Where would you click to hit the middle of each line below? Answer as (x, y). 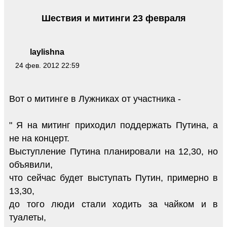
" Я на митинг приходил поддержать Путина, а (113, 125)
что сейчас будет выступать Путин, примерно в (113, 178)
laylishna (47, 52)
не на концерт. (39, 138)
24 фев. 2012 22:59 (47, 65)
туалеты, (28, 217)
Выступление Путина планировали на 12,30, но (113, 151)
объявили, (31, 164)
